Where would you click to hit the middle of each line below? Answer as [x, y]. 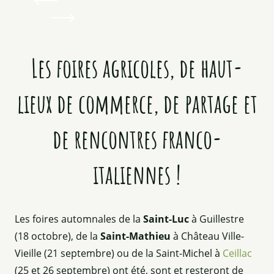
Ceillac [237, 253]
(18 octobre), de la [57, 236]
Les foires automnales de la [79, 219]
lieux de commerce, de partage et [137, 103]
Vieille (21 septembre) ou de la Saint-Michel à [119, 253]
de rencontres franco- [137, 138]
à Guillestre [217, 219]
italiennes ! [137, 174]
